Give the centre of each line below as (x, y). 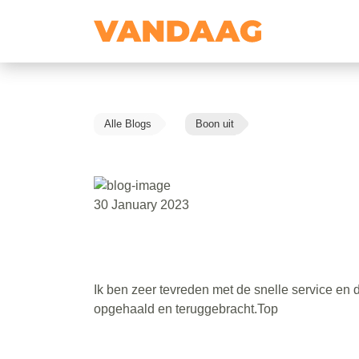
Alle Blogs (128, 124)
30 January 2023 (141, 204)
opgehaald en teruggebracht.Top (186, 309)
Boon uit (215, 124)
